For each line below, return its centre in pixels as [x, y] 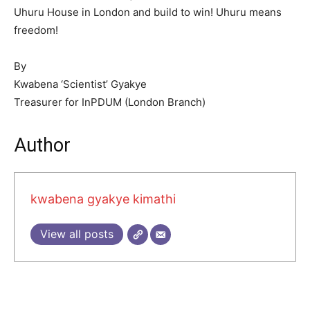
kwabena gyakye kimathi [103, 199]
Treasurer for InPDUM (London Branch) [110, 102]
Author [42, 145]
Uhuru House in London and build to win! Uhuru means [148, 12]
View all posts [76, 234]
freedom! [36, 30]
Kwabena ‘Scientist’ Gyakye [80, 84]
